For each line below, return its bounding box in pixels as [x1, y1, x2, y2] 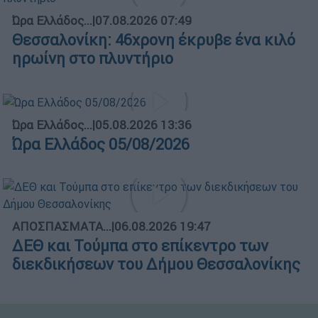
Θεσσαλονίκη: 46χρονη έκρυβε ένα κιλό [12, 31, 295, 50]
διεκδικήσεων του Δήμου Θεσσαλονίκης [12, 254, 300, 274]
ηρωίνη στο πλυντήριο [12, 49, 173, 68]
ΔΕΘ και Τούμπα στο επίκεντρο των [12, 236, 268, 256]
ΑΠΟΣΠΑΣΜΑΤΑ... [12, 218, 111, 234]
